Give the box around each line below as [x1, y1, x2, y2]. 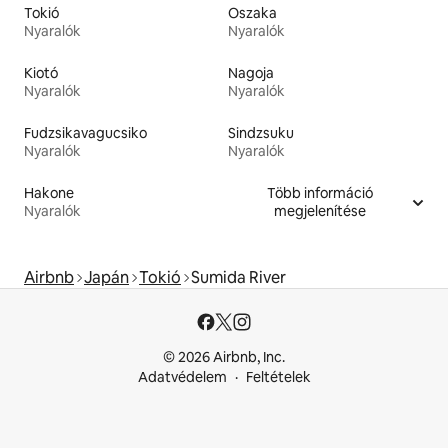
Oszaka [228, 4, 277, 23]
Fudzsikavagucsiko [24, 124, 147, 143]
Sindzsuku [228, 124, 294, 143]
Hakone [24, 184, 74, 203]
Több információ [267, 184, 373, 203]
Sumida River [191, 267, 286, 289]
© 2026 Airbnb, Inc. [163, 348, 285, 367]
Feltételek [245, 368, 311, 387]
